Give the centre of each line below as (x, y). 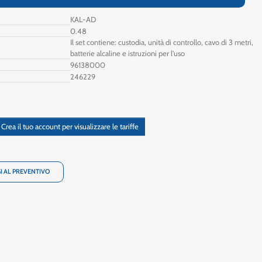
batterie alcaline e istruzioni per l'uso (127, 53)
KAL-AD (83, 19)
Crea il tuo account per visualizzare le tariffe (70, 126)
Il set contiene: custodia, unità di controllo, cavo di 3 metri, (161, 42)
